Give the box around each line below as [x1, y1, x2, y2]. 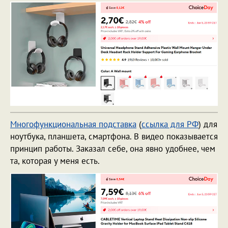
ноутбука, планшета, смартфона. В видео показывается [10, 130, 218, 142]
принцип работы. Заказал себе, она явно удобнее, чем [10, 142, 215, 154]
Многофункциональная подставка [10, 118, 136, 130]
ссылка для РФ [141, 118, 198, 130]
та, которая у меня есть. [10, 155, 102, 166]
